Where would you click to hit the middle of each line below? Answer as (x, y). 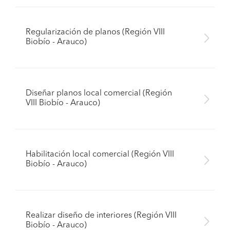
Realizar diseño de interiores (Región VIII (101, 216)
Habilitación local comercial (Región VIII (100, 155)
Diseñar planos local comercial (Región (99, 93)
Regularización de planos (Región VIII (95, 32)
